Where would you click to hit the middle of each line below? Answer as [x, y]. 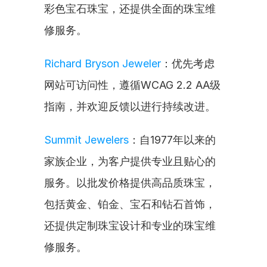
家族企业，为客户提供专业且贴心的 [130, 161]
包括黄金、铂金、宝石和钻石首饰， [130, 204]
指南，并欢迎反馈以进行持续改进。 [130, 106]
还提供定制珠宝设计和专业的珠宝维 [130, 226]
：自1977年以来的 [172, 140]
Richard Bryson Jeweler [103, 63]
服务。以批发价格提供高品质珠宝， [130, 183]
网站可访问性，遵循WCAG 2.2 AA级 [132, 85]
